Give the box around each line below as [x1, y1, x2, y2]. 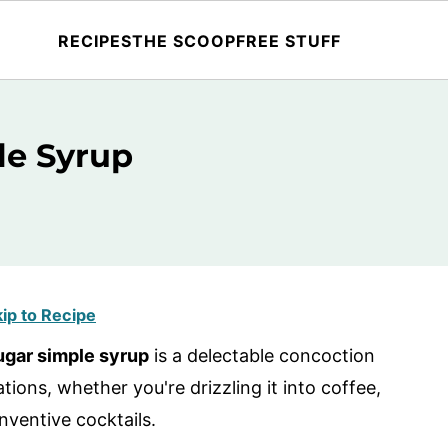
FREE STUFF [235, 30, 341, 51]
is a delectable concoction [149, 345, 375, 366]
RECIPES [57, 30, 132, 51]
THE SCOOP [131, 30, 236, 51]
